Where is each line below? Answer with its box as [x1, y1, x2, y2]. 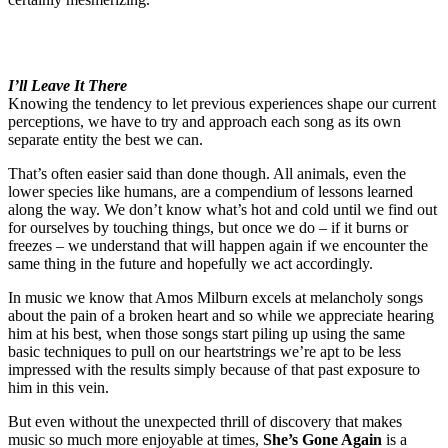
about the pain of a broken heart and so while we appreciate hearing [8, 307, 434, 325]
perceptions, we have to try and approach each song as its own [8, 113, 401, 131]
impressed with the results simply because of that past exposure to [8, 361, 420, 379]
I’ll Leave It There [8, 77, 127, 95]
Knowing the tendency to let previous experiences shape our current [8, 95, 436, 113]
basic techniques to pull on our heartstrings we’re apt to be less [8, 343, 401, 361]
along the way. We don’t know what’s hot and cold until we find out [8, 201, 437, 219]
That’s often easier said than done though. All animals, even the [8, 165, 406, 183]
